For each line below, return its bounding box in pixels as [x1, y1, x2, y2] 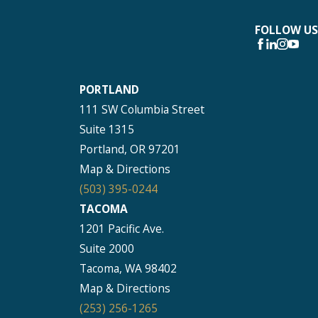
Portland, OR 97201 [79, 141, 180, 157]
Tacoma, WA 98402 [79, 260, 177, 276]
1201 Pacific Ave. [79, 220, 164, 236]
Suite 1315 [79, 121, 134, 137]
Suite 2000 [79, 240, 134, 256]
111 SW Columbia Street [79, 101, 204, 117]
